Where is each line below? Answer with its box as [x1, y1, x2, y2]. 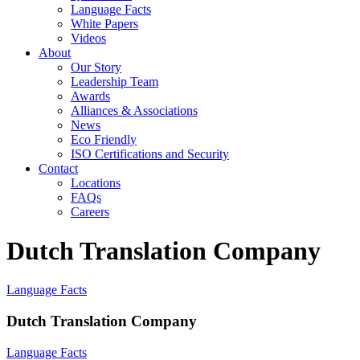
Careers [71, 204, 109, 219]
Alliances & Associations [71, 103, 198, 117]
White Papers [71, 16, 138, 31]
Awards [71, 88, 110, 103]
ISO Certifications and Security [71, 146, 229, 161]
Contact [39, 161, 78, 175]
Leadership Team [71, 74, 158, 88]
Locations [71, 175, 121, 190]
